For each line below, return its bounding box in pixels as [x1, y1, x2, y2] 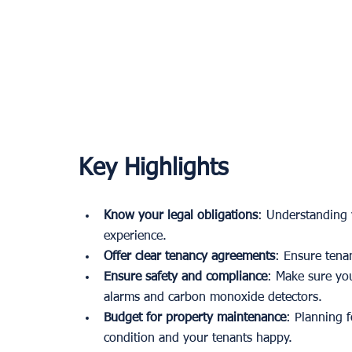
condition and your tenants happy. [104, 332, 292, 345]
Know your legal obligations [104, 209, 258, 222]
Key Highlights [79, 156, 228, 181]
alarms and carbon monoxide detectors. [104, 291, 322, 304]
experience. [104, 229, 167, 243]
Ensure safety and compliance [104, 270, 267, 284]
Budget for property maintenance [104, 311, 286, 324]
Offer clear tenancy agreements [104, 250, 275, 263]
